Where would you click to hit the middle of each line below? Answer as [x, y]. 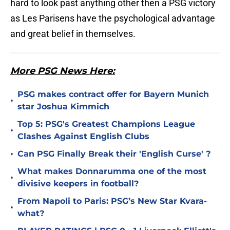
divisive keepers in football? [78, 184]
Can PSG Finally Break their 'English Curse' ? [114, 154]
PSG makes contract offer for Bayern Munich [113, 94]
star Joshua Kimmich [63, 107]
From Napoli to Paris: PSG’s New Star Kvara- [112, 201]
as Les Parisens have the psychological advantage [113, 18]
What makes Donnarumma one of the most [112, 171]
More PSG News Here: [63, 71]
